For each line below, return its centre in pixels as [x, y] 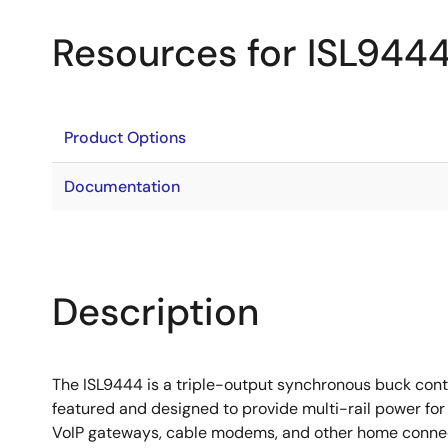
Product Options [125, 137]
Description [155, 312]
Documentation [122, 186]
